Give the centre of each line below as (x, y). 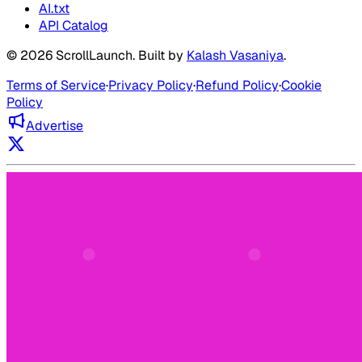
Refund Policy (237, 86)
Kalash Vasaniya (235, 56)
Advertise (55, 126)
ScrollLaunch (94, 56)
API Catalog (74, 26)
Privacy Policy (151, 86)
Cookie (301, 86)
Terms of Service (56, 86)
